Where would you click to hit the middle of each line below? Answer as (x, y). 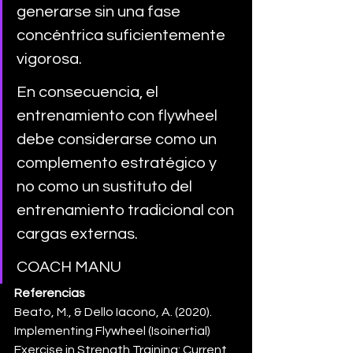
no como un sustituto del (106, 186)
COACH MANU (69, 267)
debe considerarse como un (118, 139)
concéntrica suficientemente (123, 35)
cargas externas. (79, 234)
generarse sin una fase (100, 11)
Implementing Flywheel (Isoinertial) (113, 331)
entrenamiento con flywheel (119, 115)
